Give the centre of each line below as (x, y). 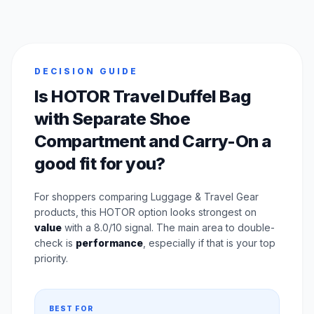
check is (55, 243)
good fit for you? (100, 163)
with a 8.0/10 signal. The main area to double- (168, 227)
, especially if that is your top (209, 243)
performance (109, 243)
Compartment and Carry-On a (153, 141)
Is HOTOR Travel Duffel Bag (143, 96)
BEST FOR (71, 308)
